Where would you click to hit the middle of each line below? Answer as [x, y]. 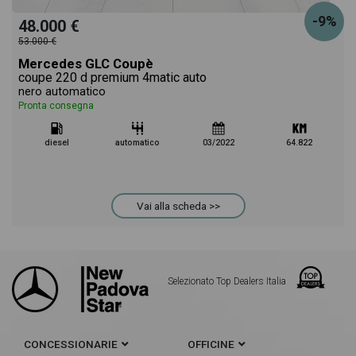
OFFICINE [211, 344]
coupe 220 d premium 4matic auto [112, 77]
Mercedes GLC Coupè [86, 64]
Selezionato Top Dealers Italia [228, 281]
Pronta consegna [56, 106]
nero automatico [62, 92]
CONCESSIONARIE [71, 344]
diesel [56, 143]
